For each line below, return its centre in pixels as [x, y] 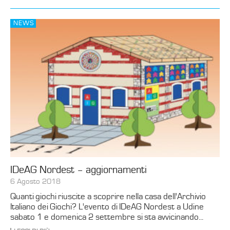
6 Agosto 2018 [35, 181]
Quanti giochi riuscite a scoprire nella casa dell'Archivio [108, 196]
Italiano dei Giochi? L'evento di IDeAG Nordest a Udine [107, 207]
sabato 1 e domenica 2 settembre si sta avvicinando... [107, 217]
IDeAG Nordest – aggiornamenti [79, 170]
